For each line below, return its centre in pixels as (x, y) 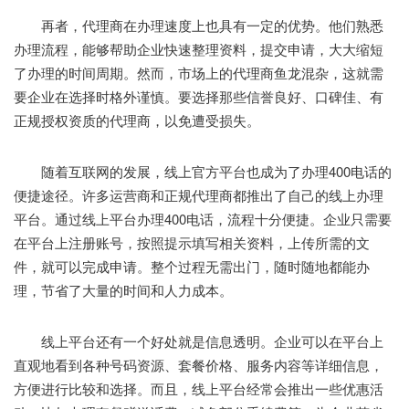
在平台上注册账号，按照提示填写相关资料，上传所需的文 (192, 242)
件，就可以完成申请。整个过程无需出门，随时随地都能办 (192, 266)
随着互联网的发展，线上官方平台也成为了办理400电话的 (203, 171)
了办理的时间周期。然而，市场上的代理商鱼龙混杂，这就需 (199, 72)
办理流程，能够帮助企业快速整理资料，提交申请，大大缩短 (199, 48)
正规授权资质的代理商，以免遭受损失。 (137, 120)
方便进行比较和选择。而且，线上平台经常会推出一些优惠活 (199, 388)
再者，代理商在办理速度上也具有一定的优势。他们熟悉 (199, 25)
